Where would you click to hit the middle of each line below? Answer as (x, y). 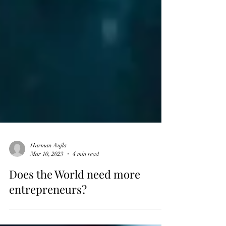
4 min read (86, 204)
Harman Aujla (48, 196)
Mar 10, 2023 (47, 204)
